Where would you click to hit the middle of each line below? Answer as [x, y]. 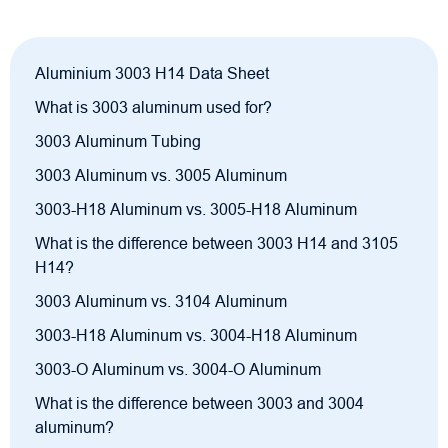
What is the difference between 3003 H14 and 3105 [216, 244]
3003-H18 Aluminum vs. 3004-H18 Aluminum [196, 336]
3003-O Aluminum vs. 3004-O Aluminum [178, 370]
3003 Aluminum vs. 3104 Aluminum [161, 302]
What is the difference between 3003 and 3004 [199, 404]
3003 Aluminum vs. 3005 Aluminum [161, 176]
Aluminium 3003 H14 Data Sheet [152, 74]
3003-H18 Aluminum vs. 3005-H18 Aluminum [196, 210]
